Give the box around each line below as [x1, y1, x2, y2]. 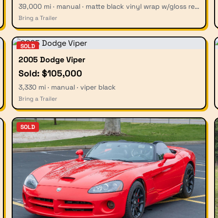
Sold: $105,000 [18, 67, 82, 79]
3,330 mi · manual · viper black [18, 82, 116, 91]
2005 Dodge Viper [18, 54, 85, 65]
